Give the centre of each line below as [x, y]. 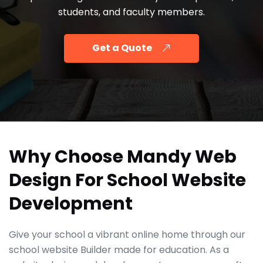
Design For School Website [127, 181]
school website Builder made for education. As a [119, 250]
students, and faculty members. [131, 12]
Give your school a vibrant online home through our [127, 235]
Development [71, 204]
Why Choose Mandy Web [123, 157]
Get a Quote [122, 48]
